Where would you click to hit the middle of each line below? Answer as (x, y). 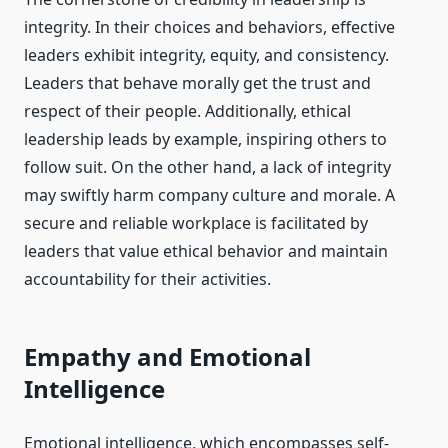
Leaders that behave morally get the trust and (197, 83)
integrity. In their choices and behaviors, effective (209, 27)
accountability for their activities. (147, 279)
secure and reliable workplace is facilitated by (196, 223)
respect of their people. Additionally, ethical (187, 111)
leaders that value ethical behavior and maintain (206, 251)
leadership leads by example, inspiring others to (205, 139)
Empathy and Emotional (167, 357)
